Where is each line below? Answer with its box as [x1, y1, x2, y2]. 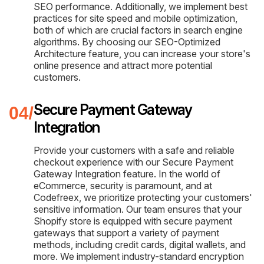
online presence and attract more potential [34, 59, 212, 71]
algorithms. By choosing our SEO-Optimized [34, 35, 220, 48]
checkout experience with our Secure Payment [34, 156, 233, 168]
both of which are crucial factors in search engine [34, 24, 243, 36]
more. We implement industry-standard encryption [34, 250, 244, 262]
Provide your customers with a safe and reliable [34, 144, 235, 156]
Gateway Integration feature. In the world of [34, 167, 220, 180]
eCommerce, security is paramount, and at [34, 179, 212, 192]
